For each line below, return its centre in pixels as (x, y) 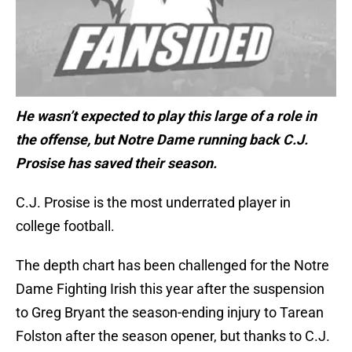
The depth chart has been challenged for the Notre (172, 266)
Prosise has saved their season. (116, 163)
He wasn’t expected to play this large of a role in (166, 116)
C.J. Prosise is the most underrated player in (153, 203)
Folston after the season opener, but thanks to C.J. (173, 336)
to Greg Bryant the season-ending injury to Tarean (170, 313)
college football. (65, 226)
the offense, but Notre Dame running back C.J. (162, 140)
